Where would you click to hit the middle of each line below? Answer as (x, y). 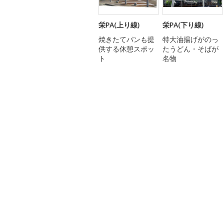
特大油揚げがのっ (190, 39)
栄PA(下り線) (183, 24)
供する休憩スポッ (126, 48)
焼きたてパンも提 (126, 39)
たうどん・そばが (190, 48)
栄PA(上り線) (119, 24)
